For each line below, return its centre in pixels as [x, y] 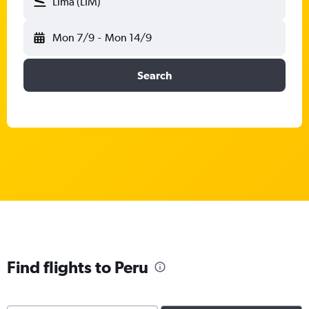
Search [154, 75]
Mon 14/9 [128, 38]
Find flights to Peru [78, 267]
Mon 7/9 [73, 38]
